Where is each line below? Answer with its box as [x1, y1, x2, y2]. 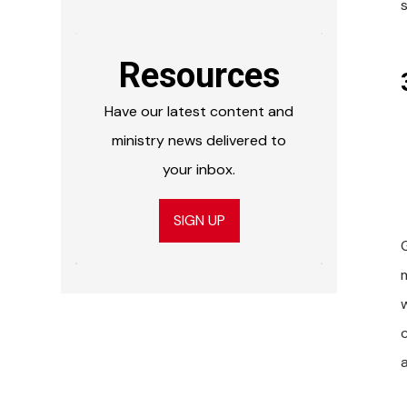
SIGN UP [173, 210, 225, 230]
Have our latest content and [104, 101, 294, 121]
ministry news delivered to [112, 130, 287, 150]
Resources [118, 55, 280, 95]
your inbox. [163, 159, 236, 179]
